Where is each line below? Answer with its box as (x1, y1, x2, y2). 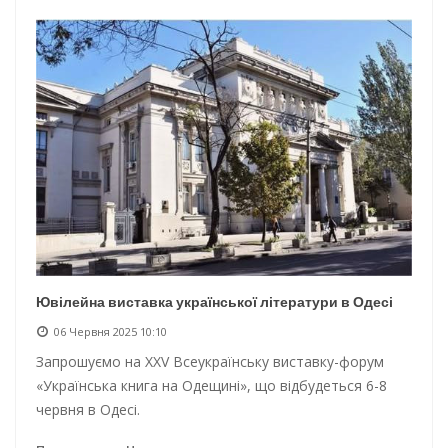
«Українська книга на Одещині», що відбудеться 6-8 (36, 376, 387, 396)
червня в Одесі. (36, 400, 140, 420)
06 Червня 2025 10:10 (54, 324, 167, 340)
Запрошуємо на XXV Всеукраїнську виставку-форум (36, 352, 384, 372)
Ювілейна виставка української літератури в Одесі (36, 292, 393, 313)
